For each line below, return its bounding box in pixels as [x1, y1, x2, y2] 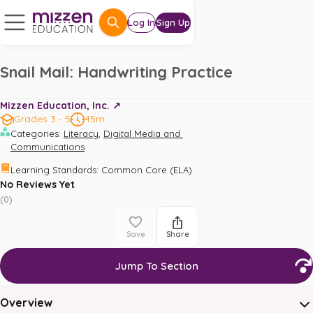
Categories [10, 128, 59, 139]
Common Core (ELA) [101, 164, 192, 175]
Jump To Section [115, 259, 198, 272]
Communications [10, 141, 85, 152]
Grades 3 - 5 [14, 112, 71, 125]
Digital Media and [103, 128, 183, 139]
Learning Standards [10, 164, 96, 175]
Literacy [64, 128, 99, 139]
